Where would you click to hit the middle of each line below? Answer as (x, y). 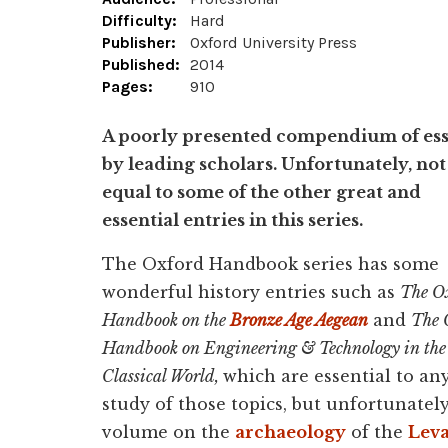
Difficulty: (139, 20)
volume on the (168, 432)
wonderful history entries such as (251, 292)
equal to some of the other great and (261, 192)
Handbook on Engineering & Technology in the (274, 348)
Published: (141, 64)
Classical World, (162, 376)
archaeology (290, 432)
